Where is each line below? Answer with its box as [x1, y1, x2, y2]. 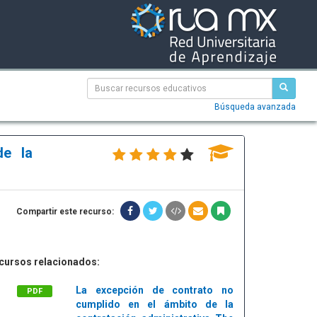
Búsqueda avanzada [214, 102, 296, 112]
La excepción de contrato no [76, 284, 234, 296]
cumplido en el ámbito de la [76, 299, 234, 310]
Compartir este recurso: [16, 207, 114, 217]
